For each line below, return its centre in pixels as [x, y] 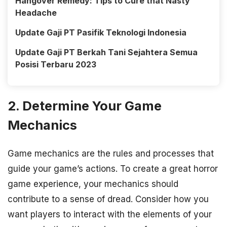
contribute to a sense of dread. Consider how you [108, 199]
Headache [36, 13]
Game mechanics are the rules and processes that [111, 153]
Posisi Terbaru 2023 [56, 65]
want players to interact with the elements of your [110, 214]
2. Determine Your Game [85, 106]
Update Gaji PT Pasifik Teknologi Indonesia [101, 33]
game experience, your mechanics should [93, 184]
